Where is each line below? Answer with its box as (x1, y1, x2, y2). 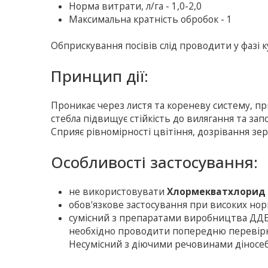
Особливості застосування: (51, 151, 258, 173)
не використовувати (69, 185, 167, 199)
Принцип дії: (51, 65, 149, 87)
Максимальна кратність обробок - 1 (69, 13, 233, 26)
